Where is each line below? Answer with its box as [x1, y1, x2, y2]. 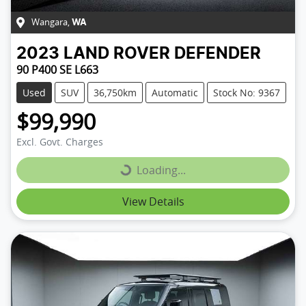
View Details [122, 193, 184, 209]
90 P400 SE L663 [16, 61, 98, 77]
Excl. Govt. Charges [16, 135, 103, 148]
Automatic [152, 85, 198, 99]
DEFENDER [174, 45, 261, 62]
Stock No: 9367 [213, 85, 280, 99]
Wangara [31, 16, 68, 28]
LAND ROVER [64, 45, 170, 62]
